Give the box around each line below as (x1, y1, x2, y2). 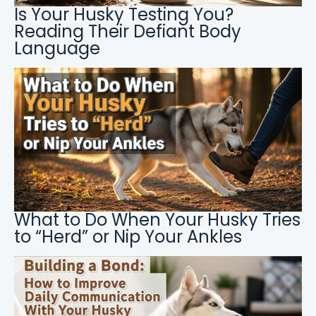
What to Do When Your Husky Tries (14, 208, 300, 232)
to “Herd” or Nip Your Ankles (14, 225, 242, 249)
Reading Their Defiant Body (14, 20, 241, 44)
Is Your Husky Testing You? (14, 3, 233, 27)
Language (14, 37, 100, 61)
